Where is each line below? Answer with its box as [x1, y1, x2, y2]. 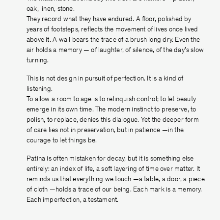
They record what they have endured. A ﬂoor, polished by [27, 16, 192, 23]
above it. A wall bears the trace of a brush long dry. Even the [27, 37, 200, 44]
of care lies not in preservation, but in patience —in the [27, 127, 184, 134]
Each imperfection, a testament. [27, 197, 119, 204]
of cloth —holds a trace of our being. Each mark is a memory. [27, 187, 202, 193]
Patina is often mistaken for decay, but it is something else [27, 156, 194, 163]
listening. [27, 86, 53, 93]
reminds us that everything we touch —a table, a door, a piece [27, 176, 205, 183]
